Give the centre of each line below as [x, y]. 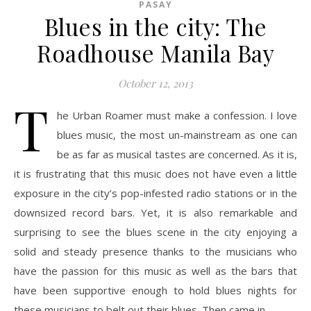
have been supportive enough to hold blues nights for [155, 291]
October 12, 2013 [155, 84]
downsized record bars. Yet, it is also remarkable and [155, 213]
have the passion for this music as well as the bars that [155, 271]
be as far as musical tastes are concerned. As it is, [177, 154]
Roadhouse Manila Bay [155, 53]
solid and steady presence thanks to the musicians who [155, 252]
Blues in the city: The [155, 27]
